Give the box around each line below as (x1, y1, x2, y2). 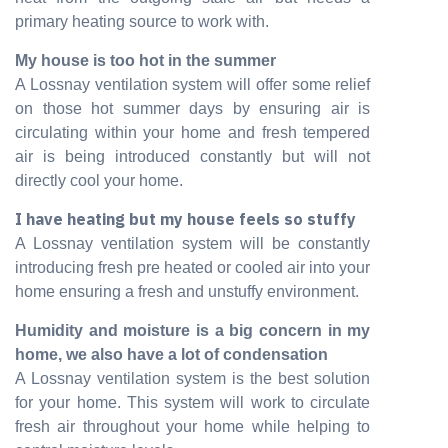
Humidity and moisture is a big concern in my (15, 322, 371, 339)
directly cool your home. (15, 172, 183, 189)
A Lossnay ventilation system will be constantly (15, 235, 371, 252)
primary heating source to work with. (15, 13, 269, 30)
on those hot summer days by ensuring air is (15, 100, 371, 117)
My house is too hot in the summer (15, 52, 276, 69)
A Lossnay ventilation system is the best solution (15, 370, 371, 387)
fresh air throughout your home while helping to (15, 418, 371, 435)
